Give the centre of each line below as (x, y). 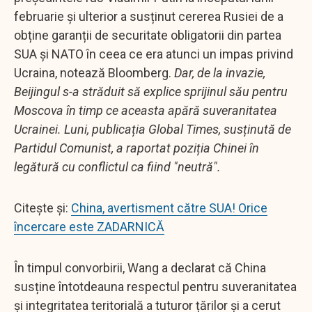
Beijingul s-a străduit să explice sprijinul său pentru (151, 91)
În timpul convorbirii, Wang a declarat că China (140, 267)
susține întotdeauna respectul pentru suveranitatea (155, 286)
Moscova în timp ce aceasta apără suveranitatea (146, 110)
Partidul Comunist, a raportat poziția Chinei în (136, 148)
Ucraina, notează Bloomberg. (94, 72)
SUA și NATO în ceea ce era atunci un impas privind (154, 54)
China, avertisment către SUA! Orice (169, 208)
